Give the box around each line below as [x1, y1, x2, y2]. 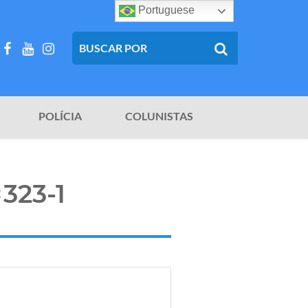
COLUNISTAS [125, 109, 193, 123]
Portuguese [135, 4, 195, 16]
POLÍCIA [38, 109, 82, 123]
